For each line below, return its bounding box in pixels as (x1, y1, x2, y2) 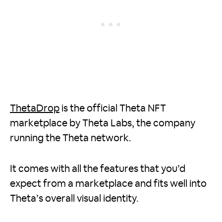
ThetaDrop (10, 103, 59, 113)
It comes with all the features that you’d (10, 164, 185, 174)
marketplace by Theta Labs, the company (10, 118, 195, 128)
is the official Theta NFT (59, 103, 166, 113)
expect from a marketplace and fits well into (10, 178, 207, 189)
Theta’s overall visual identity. (10, 193, 139, 204)
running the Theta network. (10, 133, 131, 143)
